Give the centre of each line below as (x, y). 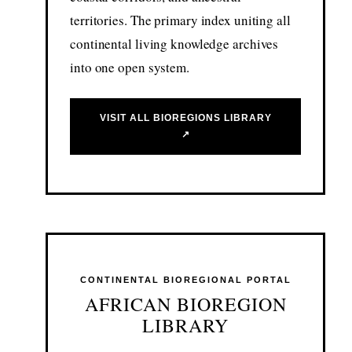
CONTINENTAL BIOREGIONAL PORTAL (185, 280)
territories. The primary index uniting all (180, 20)
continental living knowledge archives (174, 44)
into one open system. (130, 68)
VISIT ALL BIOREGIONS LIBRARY (185, 118)
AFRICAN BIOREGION (185, 304)
